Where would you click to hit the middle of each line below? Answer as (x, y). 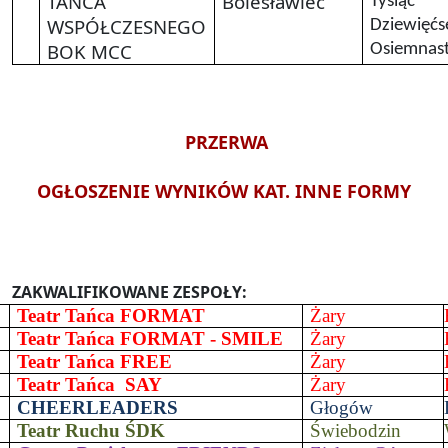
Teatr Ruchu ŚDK (91, 430)
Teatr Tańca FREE (95, 361)
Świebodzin (356, 430)
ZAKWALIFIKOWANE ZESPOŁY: (129, 291)
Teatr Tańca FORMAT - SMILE (150, 338)
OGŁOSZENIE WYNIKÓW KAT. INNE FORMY (224, 190)
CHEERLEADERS (98, 407)
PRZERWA (224, 141)
